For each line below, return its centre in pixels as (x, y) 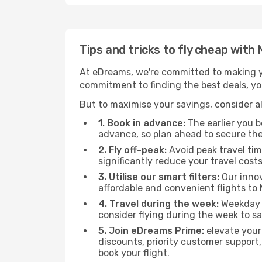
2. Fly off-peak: (132, 150)
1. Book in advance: (142, 123)
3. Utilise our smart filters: (159, 177)
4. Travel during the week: (158, 204)
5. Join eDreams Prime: (151, 231)
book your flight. (134, 253)
